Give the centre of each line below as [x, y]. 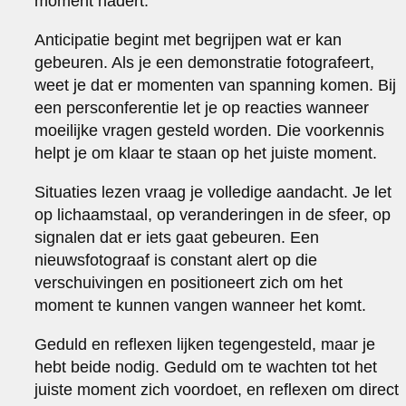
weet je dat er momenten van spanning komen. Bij [216, 85]
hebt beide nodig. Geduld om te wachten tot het [206, 367]
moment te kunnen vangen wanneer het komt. [201, 305]
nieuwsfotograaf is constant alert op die [176, 260]
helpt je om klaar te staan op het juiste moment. [206, 153]
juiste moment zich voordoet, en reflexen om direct [217, 389]
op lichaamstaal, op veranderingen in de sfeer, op [213, 214]
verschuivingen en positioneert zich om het [189, 282]
